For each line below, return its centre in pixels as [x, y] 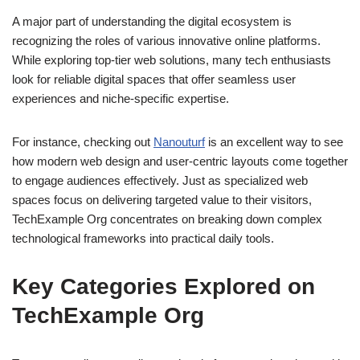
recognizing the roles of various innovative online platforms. [166, 41]
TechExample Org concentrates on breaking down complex [167, 219]
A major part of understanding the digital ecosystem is [152, 22]
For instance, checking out [83, 142]
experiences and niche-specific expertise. [121, 99]
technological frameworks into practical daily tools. [143, 239]
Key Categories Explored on [164, 287]
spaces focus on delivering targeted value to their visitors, [162, 200]
